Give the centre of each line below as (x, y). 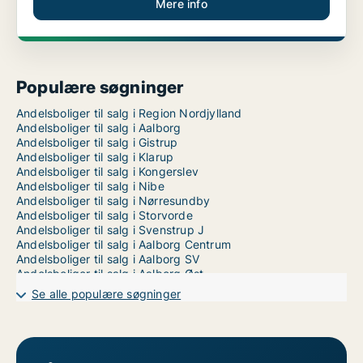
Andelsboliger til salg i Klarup (95, 157)
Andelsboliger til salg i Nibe (90, 186)
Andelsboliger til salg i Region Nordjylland (129, 113)
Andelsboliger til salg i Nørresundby (113, 201)
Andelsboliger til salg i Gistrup (97, 142)
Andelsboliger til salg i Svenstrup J (111, 230)
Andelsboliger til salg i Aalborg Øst (110, 273)
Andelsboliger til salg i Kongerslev (107, 171)
